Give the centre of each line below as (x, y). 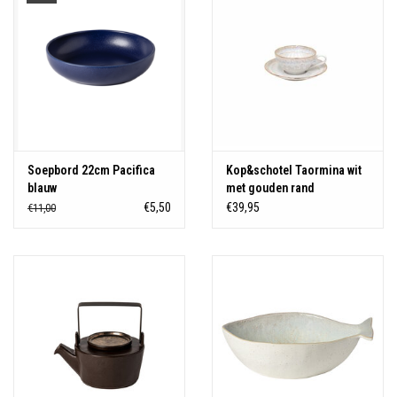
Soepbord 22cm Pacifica (91, 171)
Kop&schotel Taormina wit (294, 171)
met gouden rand (270, 188)
